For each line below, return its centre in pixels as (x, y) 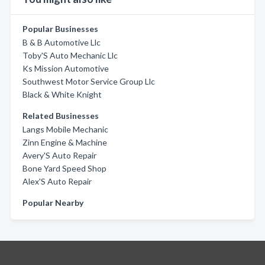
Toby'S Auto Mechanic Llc (70, 55)
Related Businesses (61, 116)
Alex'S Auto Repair (57, 181)
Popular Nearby (53, 203)
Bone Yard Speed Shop (64, 168)
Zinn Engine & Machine (65, 142)
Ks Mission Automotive (66, 68)
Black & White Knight (62, 94)
